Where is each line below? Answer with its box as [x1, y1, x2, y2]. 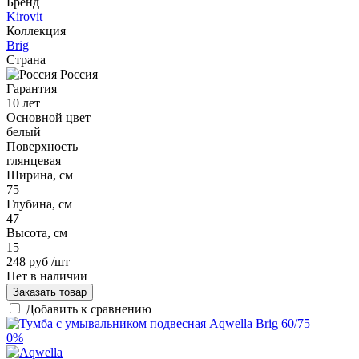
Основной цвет [6, 110, 91, 124]
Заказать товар [13, 285, 87, 298]
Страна [6, 52, 46, 67]
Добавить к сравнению [26, 301, 151, 316]
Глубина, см [6, 196, 72, 211]
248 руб [6, 254, 48, 268]
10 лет [6, 95, 40, 110]
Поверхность [6, 139, 78, 153]
